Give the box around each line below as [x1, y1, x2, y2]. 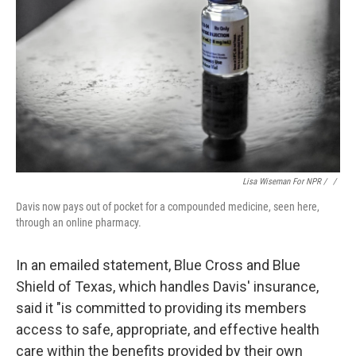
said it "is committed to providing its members [16, 300, 307, 316]
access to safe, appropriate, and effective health [16, 321, 319, 338]
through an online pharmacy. [16, 216, 141, 229]
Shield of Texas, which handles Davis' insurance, [16, 278, 319, 295]
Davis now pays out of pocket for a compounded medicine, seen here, [16, 200, 319, 213]
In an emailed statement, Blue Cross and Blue [16, 257, 300, 273]
